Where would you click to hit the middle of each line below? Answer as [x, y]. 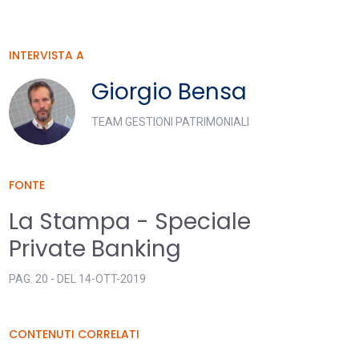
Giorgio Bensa [169, 92]
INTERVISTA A [46, 55]
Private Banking [95, 249]
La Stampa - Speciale [130, 222]
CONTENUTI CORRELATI [74, 334]
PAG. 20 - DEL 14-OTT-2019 [77, 279]
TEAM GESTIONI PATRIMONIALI [170, 122]
